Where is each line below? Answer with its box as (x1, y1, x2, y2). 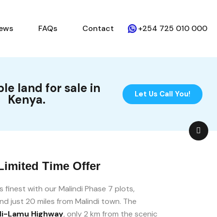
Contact (82, 23, 114, 33)
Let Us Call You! (135, 89, 191, 99)
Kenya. (8, 92, 46, 107)
